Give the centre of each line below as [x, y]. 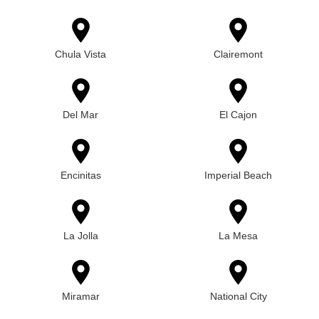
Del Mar [81, 115]
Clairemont [239, 54]
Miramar [80, 296]
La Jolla [80, 236]
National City [238, 296]
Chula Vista [81, 54]
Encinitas [80, 175]
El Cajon [239, 115]
